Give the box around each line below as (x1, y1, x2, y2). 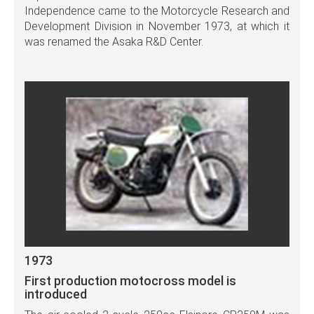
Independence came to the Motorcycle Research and (25, 4, 289, 18)
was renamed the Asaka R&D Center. (25, 34, 203, 48)
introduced (25, 286, 87, 301)
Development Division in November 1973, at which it (25, 19, 289, 33)
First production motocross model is (25, 273, 236, 288)
